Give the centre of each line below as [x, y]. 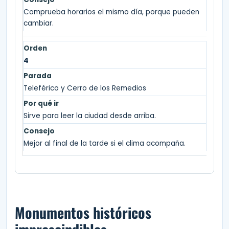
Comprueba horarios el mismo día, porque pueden [111, 12]
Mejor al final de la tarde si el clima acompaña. [104, 143]
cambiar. [38, 24]
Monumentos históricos [83, 213]
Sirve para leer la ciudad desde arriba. [89, 116]
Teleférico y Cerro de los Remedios [85, 88]
